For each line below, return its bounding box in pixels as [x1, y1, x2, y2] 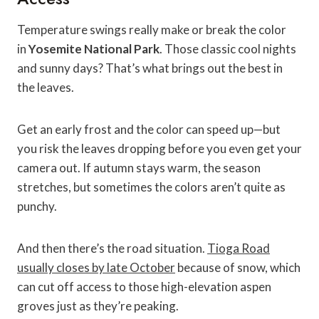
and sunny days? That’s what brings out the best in [17, 61, 283, 76]
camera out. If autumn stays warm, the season [17, 160, 261, 176]
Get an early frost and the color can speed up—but [17, 122, 281, 137]
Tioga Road [207, 241, 270, 256]
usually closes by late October [17, 260, 175, 276]
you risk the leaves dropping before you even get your [17, 141, 302, 157]
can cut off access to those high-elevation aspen [17, 279, 271, 295]
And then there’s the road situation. [17, 241, 207, 256]
